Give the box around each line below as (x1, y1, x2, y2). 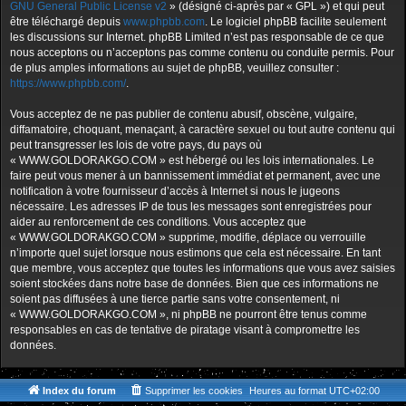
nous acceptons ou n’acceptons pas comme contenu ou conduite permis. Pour (10, 46, 394, 60)
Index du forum (43, 385, 116, 397)
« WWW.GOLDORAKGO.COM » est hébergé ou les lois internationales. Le (10, 154, 374, 168)
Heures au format (249, 385, 329, 397)
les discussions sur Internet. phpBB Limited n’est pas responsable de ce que (10, 31, 384, 44)
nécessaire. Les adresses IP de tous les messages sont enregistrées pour (10, 200, 372, 214)
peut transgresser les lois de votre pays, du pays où (10, 139, 262, 152)
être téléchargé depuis (10, 15, 123, 29)
